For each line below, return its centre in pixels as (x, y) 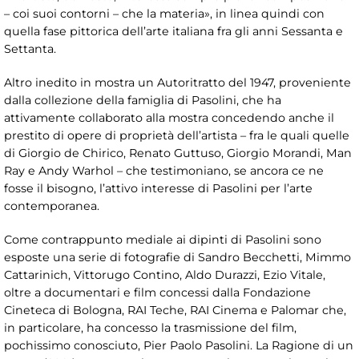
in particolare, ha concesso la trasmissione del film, (150, 328)
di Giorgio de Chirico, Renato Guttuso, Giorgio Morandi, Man (178, 153)
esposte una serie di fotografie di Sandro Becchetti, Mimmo (177, 258)
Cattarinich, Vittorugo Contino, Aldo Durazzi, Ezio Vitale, (165, 275)
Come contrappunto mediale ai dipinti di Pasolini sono (163, 240)
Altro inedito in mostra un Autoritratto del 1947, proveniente (177, 83)
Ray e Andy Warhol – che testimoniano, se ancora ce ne (164, 171)
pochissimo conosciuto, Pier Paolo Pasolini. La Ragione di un (179, 346)
